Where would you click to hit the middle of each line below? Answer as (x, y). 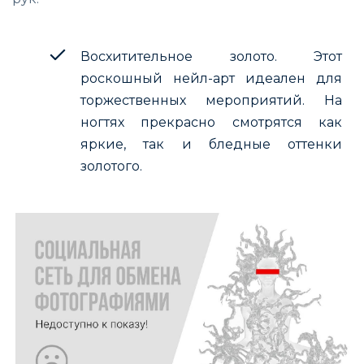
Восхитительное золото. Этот (211, 56)
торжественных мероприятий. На (211, 100)
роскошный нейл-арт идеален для (211, 78)
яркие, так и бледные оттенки (211, 144)
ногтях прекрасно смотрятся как (211, 122)
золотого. (111, 166)
